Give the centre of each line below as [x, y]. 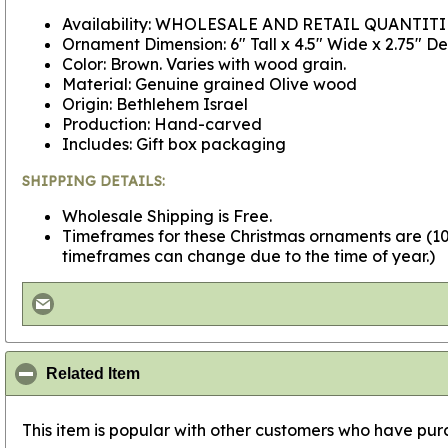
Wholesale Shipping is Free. [167, 216]
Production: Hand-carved [162, 124]
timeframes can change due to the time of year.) [248, 256]
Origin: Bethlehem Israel [155, 104]
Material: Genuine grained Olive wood [209, 84]
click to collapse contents [237, 373]
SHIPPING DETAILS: [93, 181]
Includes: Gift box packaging [174, 144]
